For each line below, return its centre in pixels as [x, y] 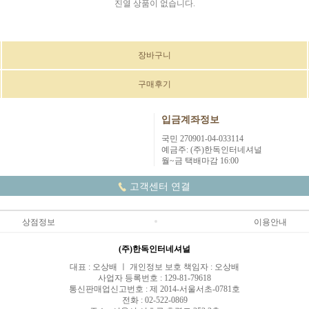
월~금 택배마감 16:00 [200, 160]
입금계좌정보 [190, 119]
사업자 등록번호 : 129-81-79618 [154, 278]
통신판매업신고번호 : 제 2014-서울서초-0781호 [154, 289]
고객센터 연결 [160, 186]
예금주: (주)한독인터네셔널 [212, 149]
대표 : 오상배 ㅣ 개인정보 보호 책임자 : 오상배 [154, 267]
